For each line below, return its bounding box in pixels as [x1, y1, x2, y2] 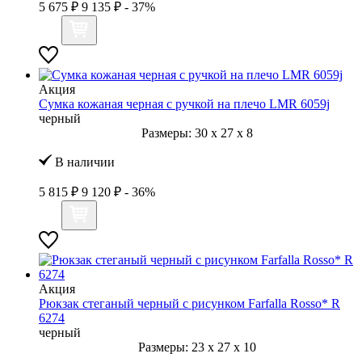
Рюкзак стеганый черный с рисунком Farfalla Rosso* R [39, 296, 340, 310]
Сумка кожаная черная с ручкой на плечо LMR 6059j [39, 96, 330, 111]
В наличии [52, 154, 115, 169]
